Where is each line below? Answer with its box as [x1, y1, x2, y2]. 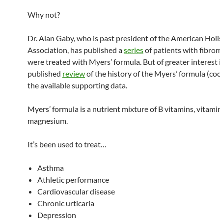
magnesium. [27, 116, 68, 125]
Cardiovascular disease [37, 187, 115, 196]
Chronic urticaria [37, 198, 94, 208]
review [62, 69, 85, 78]
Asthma [37, 163, 64, 172]
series [124, 45, 143, 55]
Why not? [27, 10, 60, 19]
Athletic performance [37, 175, 109, 184]
